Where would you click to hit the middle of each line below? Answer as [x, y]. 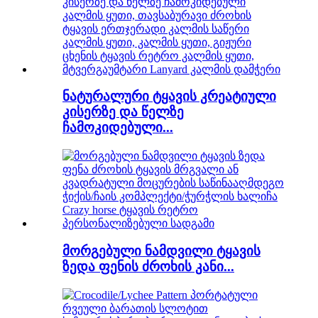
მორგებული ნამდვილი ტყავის [161, 251]
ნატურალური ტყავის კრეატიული [169, 97]
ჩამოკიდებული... [118, 128]
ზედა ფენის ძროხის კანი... [148, 266]
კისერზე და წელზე [123, 112]
